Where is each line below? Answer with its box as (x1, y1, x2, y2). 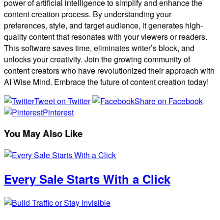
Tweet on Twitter (34, 95, 90, 107)
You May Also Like (4, 127, 82, 140)
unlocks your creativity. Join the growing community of (4, 53, 190, 65)
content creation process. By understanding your (4, 8, 171, 20)
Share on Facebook (135, 95, 203, 107)
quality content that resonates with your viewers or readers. (4, 30, 207, 42)
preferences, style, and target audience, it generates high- (4, 19, 203, 31)
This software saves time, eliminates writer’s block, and (4, 42, 194, 54)
